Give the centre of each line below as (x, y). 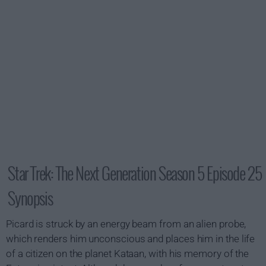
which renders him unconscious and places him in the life (131, 239)
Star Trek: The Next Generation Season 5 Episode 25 (135, 173)
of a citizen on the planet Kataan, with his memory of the (128, 254)
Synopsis (30, 198)
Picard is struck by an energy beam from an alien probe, (126, 224)
